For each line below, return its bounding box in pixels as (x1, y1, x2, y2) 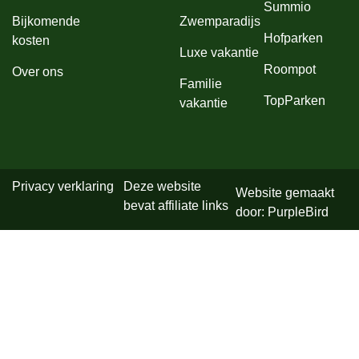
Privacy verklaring (12, 179, 114, 193)
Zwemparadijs (179, 14, 260, 28)
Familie (179, 76, 222, 91)
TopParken (263, 93, 325, 107)
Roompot (263, 62, 316, 76)
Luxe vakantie (179, 45, 259, 59)
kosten (12, 33, 50, 47)
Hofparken (263, 30, 323, 45)
